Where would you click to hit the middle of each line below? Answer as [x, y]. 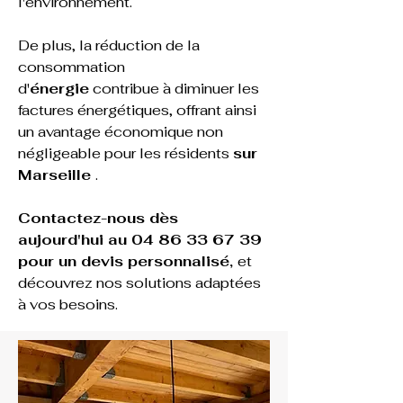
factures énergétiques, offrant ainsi [139, 110]
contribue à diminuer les [176, 89]
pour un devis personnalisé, [128, 261]
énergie [59, 89]
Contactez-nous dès [100, 218]
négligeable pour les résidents [125, 153]
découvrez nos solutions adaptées [141, 283]
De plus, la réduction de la [111, 45]
